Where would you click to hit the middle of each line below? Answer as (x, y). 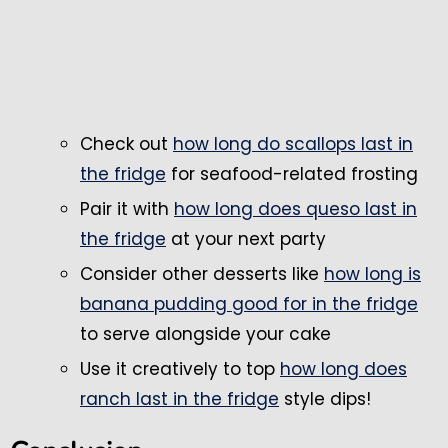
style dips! (325, 398)
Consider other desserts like (202, 273)
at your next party (246, 238)
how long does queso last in (295, 208)
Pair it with (127, 208)
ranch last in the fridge (179, 398)
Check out (126, 143)
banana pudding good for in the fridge (249, 303)
